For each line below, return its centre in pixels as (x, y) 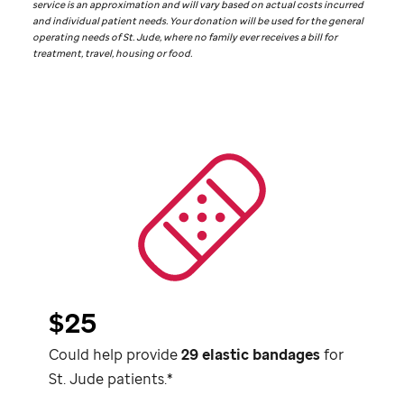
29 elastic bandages (251, 355)
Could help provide (115, 355)
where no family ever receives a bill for (249, 37)
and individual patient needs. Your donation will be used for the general (198, 21)
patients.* (138, 379)
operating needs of (78, 37)
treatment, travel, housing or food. (112, 54)
